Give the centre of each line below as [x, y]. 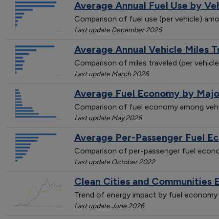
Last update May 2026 [108, 118]
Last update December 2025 [118, 30]
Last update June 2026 [109, 206]
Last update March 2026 [111, 74]
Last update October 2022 [115, 162]
